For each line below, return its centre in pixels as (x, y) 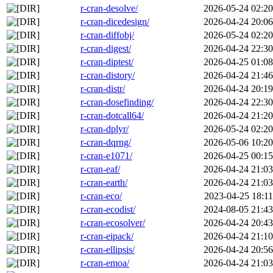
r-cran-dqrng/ (106, 143)
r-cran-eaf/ (100, 169)
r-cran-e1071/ (106, 156)
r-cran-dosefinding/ (117, 102)
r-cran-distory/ (108, 76)
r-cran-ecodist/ (108, 210)
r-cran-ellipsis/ (108, 250)
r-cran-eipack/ (107, 236)
